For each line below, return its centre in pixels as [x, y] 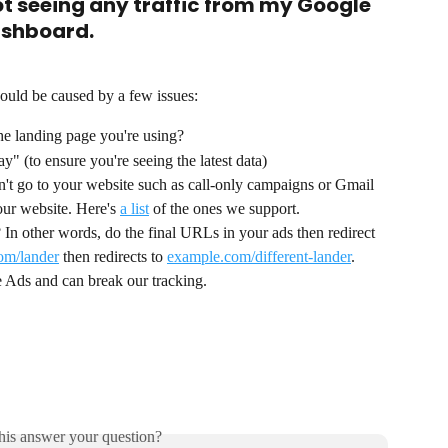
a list [134, 209]
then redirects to [113, 257]
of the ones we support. [224, 209]
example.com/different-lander [259, 257]
